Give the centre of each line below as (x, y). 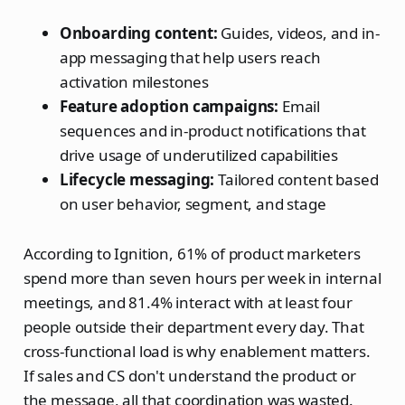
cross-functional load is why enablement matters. (197, 351)
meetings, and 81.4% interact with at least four (188, 302)
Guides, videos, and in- (298, 33)
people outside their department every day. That (193, 326)
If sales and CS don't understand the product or (189, 375)
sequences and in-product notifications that (212, 130)
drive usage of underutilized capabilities (198, 155)
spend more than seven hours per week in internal (202, 278)
